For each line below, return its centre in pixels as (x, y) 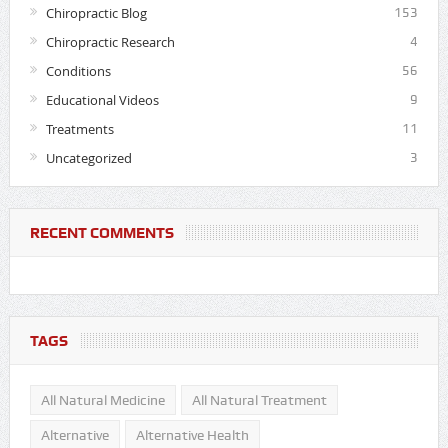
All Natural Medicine (102, 400)
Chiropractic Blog (96, 13)
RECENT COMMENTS (101, 233)
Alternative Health (192, 435)
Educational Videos (102, 100)
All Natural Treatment (259, 400)
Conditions (78, 71)
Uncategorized (88, 158)
